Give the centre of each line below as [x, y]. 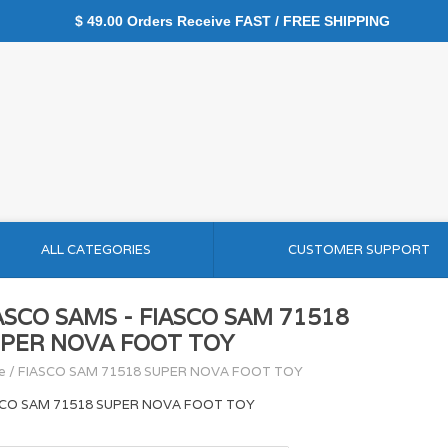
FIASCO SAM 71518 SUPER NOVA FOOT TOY [160, 371]
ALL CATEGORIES [95, 249]
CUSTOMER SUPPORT [358, 249]
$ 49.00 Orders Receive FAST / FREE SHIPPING [224, 21]
